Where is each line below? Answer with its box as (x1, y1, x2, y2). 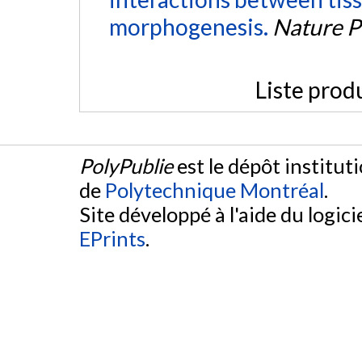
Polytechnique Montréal (105, 178, 324, 203)
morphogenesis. (108, 13, 268, 41)
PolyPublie (79, 154, 173, 179)
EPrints (79, 226, 145, 251)
